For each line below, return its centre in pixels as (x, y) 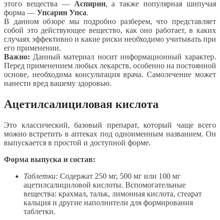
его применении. (32, 48)
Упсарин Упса (62, 13)
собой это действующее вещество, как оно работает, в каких (110, 30)
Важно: (17, 57)
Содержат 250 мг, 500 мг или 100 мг (119, 176)
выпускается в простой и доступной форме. (77, 142)
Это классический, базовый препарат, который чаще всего (110, 125)
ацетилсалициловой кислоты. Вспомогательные (105, 185)
